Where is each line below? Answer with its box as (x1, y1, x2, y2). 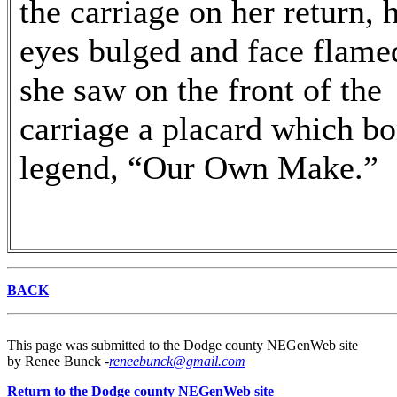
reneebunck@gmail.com (109, 354, 245, 369)
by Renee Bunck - (7, 354, 109, 369)
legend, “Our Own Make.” (19, 149, 378, 186)
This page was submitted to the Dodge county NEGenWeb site (7, 338, 358, 353)
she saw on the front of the (19, 71, 382, 108)
